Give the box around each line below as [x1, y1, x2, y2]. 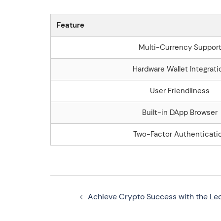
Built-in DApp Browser [142, 107, 218, 117]
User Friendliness [150, 85, 210, 96]
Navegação [50, 173, 133, 194]
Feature [57, 20, 84, 30]
